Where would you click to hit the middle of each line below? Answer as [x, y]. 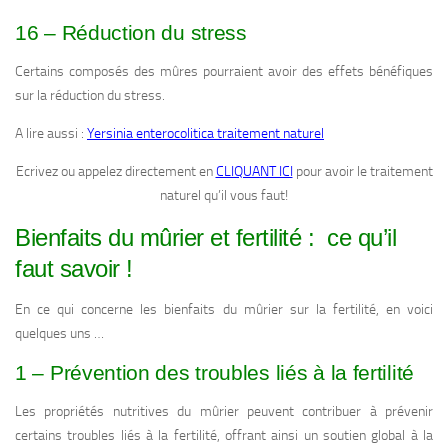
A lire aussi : [51, 134]
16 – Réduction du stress [131, 33]
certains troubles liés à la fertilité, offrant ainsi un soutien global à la [224, 436]
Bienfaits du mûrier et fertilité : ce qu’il [205, 238]
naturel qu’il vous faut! [224, 196]
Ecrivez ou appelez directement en [115, 172]
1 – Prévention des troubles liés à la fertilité [214, 373]
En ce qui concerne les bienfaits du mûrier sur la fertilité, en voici [224, 310]
